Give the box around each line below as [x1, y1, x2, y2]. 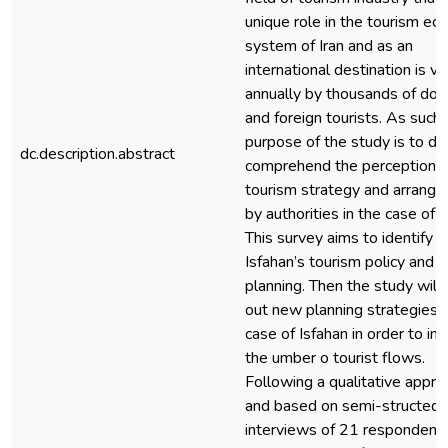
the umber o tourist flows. [245, 347, 425, 369]
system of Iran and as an [245, 35, 413, 57]
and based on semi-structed [245, 395, 440, 417]
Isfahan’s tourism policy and [245, 251, 434, 273]
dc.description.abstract [20, 143, 175, 165]
